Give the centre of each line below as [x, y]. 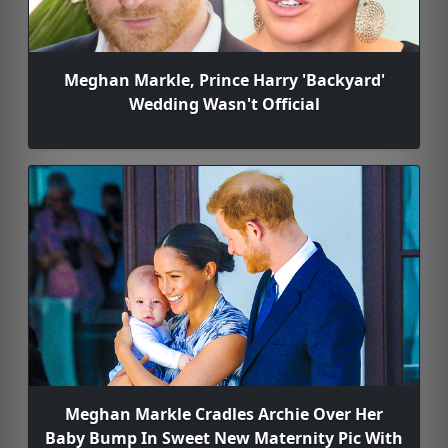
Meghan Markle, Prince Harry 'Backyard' [224, 79]
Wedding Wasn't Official [224, 103]
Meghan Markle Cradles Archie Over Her [224, 413]
